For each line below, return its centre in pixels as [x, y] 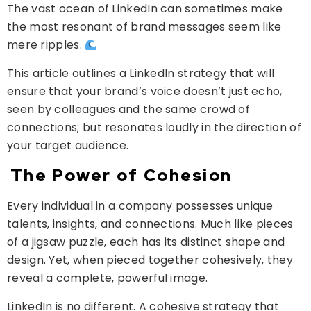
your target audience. [68, 145]
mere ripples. [46, 45]
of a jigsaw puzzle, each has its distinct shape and [146, 242]
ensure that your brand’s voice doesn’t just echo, [145, 91]
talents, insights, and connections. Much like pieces [150, 224]
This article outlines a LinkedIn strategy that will [141, 73]
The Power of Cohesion [121, 176]
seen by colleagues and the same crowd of [128, 109]
